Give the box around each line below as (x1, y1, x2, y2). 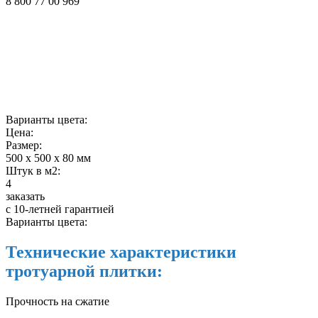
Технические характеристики (6, 243, 236, 262)
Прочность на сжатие (6, 295, 109, 308)
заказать (6, 190, 45, 203)
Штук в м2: (6, 165, 60, 177)
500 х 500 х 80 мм (6, 152, 91, 165)
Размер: (6, 139, 42, 152)
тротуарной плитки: (6, 262, 163, 281)
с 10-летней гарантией (6, 203, 114, 216)
